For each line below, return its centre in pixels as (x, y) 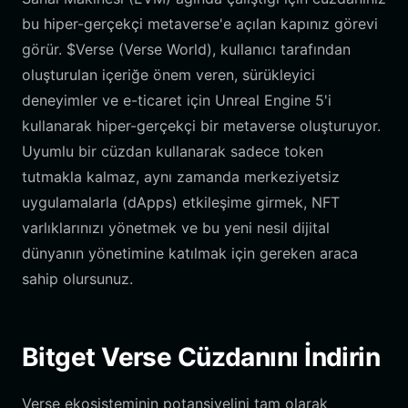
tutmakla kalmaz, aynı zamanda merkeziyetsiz (181, 177)
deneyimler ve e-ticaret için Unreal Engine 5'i (177, 100)
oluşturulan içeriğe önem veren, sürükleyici (168, 75)
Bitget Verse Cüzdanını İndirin (201, 357)
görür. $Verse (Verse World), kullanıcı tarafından (186, 49)
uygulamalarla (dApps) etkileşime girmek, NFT (181, 202)
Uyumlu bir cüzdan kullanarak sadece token (173, 151)
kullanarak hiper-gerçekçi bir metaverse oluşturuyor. (201, 126)
